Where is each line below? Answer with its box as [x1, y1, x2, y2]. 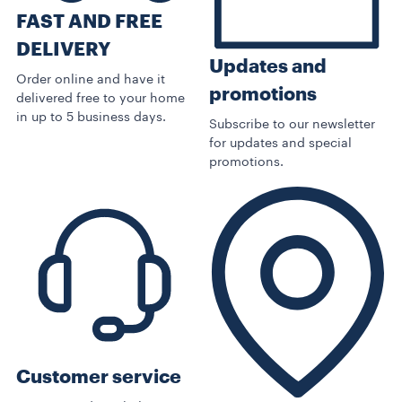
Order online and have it [16, 74, 165, 87]
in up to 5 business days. [16, 111, 166, 125]
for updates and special [209, 136, 352, 150]
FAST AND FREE [16, 13, 162, 32]
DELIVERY [16, 40, 110, 60]
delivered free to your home [16, 92, 185, 106]
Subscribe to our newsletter [209, 118, 375, 131]
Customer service [16, 367, 181, 387]
